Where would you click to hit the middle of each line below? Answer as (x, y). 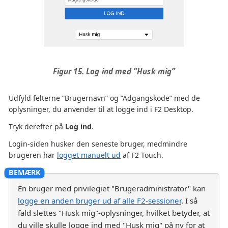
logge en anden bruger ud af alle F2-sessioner (99, 200)
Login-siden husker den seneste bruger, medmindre (98, 144)
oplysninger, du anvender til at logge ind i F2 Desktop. (101, 109)
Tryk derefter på (37, 126)
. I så (189, 200)
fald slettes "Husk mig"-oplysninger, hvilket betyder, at (114, 212)
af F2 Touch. (142, 155)
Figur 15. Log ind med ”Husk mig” (114, 71)
